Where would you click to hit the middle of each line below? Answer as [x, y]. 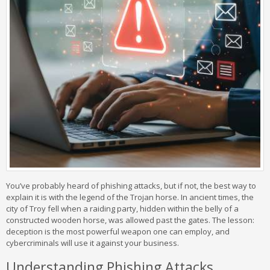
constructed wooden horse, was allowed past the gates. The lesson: [130, 220]
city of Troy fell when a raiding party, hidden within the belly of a [122, 209]
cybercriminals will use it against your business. [93, 243]
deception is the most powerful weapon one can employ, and [118, 231]
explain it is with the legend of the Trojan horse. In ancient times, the [130, 197]
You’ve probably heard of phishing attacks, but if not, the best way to [131, 186]
